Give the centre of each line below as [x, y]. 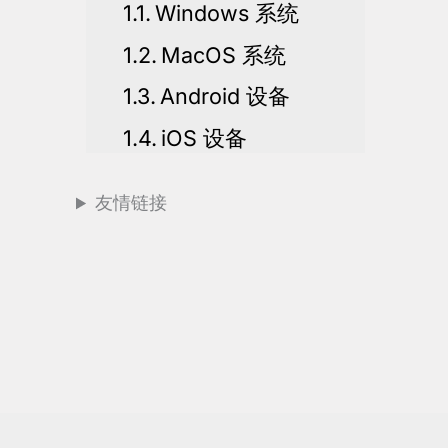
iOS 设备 [204, 137]
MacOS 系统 [224, 54]
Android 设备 [225, 96]
